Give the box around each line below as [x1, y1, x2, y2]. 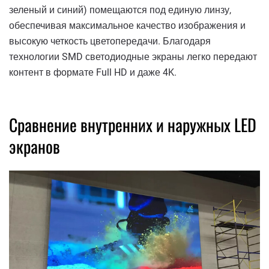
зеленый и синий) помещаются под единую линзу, [9, 4, 231, 16]
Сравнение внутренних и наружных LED [9, 112, 256, 138]
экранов [9, 134, 60, 159]
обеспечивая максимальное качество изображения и [9, 20, 246, 32]
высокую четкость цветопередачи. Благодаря [9, 35, 211, 47]
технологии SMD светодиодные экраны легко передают [9, 51, 257, 63]
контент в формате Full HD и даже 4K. [9, 67, 177, 79]
